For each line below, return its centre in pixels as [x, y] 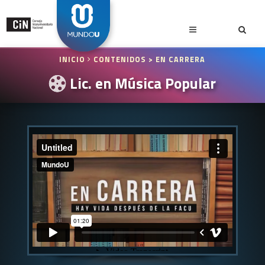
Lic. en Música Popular [141, 83]
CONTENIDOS [120, 59]
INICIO [74, 59]
